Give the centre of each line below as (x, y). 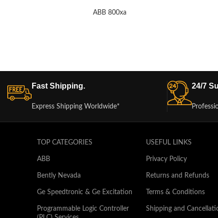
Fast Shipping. (58, 86)
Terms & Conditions (175, 192)
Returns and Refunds (177, 176)
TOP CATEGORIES (64, 143)
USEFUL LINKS (169, 143)
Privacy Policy (166, 159)
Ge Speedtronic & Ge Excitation (84, 192)
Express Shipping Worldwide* (76, 107)
